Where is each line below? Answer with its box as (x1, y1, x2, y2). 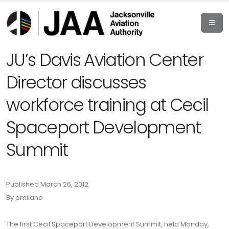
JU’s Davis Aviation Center (6, 48, 203, 72)
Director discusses (6, 71, 146, 95)
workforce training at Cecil (6, 93, 209, 117)
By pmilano (6, 193, 43, 202)
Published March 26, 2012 (6, 179, 88, 189)
